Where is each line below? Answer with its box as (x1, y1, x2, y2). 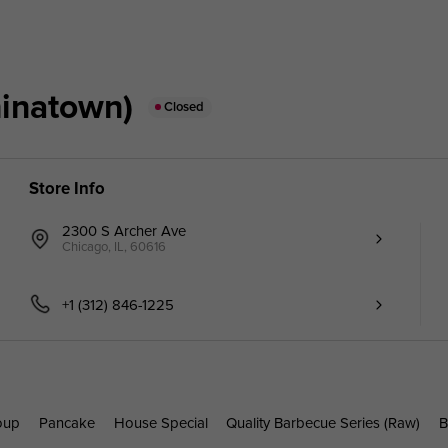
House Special (113, 413, 208, 432)
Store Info (28, 179, 105, 200)
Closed (164, 100, 205, 114)
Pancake (39, 413, 95, 432)
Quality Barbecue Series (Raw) (226, 413, 421, 432)
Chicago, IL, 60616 (62, 239, 167, 256)
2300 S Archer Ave (62, 221, 187, 240)
